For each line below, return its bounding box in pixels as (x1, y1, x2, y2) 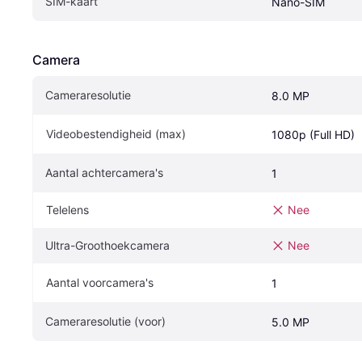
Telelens (46, 203, 89, 217)
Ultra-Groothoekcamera (45, 238, 170, 253)
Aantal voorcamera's (46, 276, 154, 290)
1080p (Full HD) (271, 128, 355, 142)
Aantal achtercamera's (45, 166, 163, 180)
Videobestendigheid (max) (46, 127, 186, 141)
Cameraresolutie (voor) (45, 314, 166, 329)
